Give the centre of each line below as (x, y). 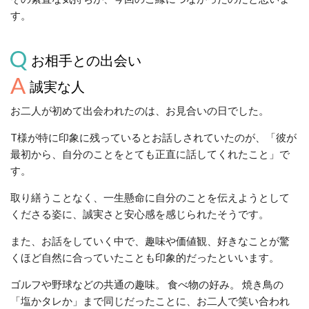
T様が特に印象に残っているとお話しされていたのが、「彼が (153, 137)
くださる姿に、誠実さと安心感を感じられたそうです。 (140, 213)
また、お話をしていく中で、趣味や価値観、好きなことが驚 (150, 240)
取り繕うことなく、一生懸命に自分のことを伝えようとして (150, 197)
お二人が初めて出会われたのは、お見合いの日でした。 (140, 110)
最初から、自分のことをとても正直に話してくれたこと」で (150, 153)
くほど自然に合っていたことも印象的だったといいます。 (145, 257)
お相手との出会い (86, 60)
